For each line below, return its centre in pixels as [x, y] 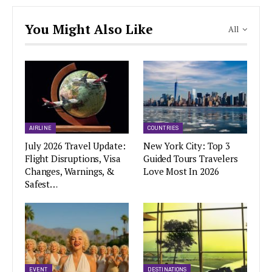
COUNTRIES [163, 128]
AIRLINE [40, 128]
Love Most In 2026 [181, 171]
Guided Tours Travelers [191, 158]
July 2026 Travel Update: [75, 145]
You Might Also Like [89, 29]
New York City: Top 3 [187, 145]
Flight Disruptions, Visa [73, 158]
